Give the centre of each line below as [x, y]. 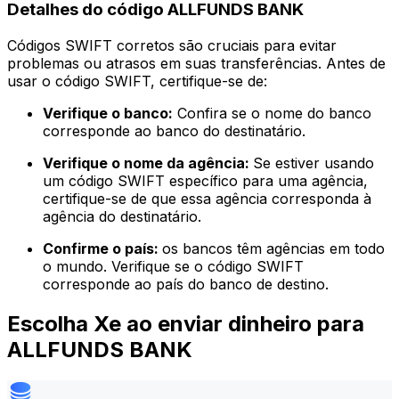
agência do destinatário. [122, 217]
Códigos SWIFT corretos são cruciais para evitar [172, 46]
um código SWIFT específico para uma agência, [205, 181]
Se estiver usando [313, 163]
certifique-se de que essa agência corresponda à [207, 199]
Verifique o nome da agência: [148, 163]
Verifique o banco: [108, 114]
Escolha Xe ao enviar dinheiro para [186, 323]
